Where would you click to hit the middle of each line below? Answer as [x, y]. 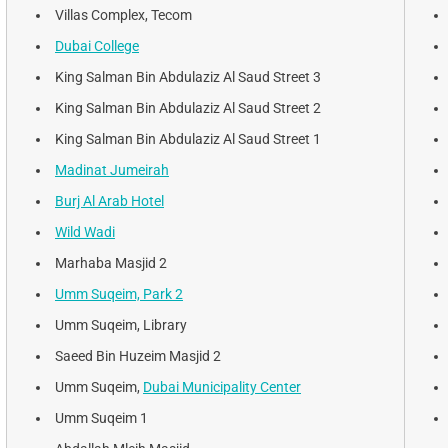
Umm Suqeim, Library [121, 324]
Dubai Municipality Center [222, 386]
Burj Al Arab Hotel [109, 200]
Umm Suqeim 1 [101, 417]
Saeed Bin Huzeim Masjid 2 [138, 355]
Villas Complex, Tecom [123, 14]
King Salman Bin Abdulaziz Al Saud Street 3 [188, 76]
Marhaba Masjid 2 [111, 262]
